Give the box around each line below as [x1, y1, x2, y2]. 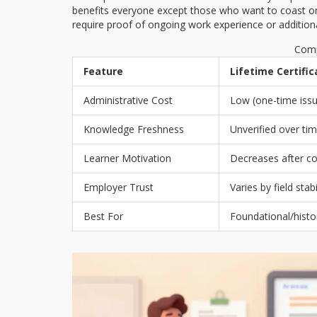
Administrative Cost [83, 93, 173, 107]
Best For [83, 209, 123, 223]
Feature [83, 64, 123, 78]
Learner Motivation [83, 151, 171, 165]
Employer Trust [83, 180, 154, 194]
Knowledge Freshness [83, 122, 184, 136]
